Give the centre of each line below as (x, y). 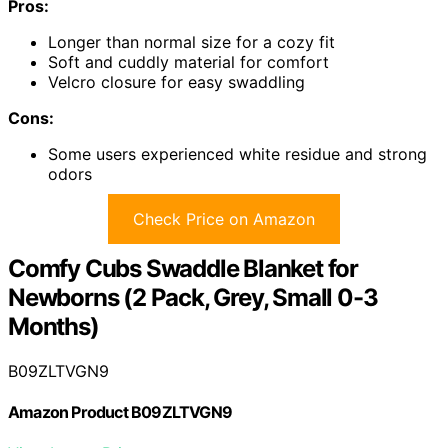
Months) (53, 326)
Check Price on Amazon (224, 218)
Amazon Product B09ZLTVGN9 (120, 412)
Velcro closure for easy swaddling (176, 81)
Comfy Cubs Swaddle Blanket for (183, 268)
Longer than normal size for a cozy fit (191, 41)
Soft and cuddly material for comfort (188, 61)
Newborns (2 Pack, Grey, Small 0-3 (193, 297)
